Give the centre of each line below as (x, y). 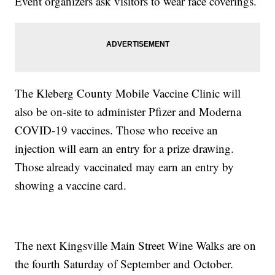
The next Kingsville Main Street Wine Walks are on (136, 246)
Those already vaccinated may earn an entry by (125, 167)
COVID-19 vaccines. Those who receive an (117, 130)
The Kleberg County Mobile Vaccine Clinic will (128, 93)
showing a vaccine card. (71, 185)
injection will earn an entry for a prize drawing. (125, 149)
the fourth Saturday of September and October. (124, 264)
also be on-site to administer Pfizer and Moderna (128, 112)
